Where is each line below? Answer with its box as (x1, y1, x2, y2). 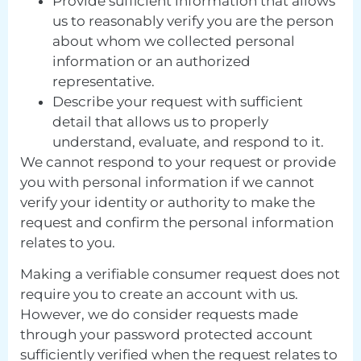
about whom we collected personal (52, 32, 295, 49)
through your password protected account (20, 326, 313, 343)
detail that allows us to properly (52, 113, 268, 130)
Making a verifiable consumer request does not (20, 266, 340, 283)
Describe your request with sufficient (52, 93, 303, 110)
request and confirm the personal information (20, 214, 334, 230)
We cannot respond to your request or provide (20, 153, 336, 170)
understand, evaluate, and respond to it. (52, 133, 324, 150)
